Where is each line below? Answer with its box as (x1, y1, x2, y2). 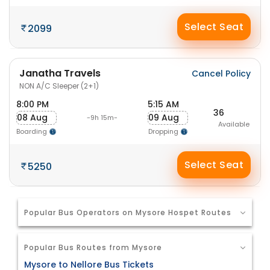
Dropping (148, 127, 180, 136)
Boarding (16, 127, 49, 136)
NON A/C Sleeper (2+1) (19, 81, 99, 91)
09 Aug (148, 111, 179, 124)
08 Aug (17, 111, 48, 124)
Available (218, 119, 250, 129)
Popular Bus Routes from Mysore (24, 242, 162, 253)
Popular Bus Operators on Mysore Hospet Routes (24, 207, 231, 218)
